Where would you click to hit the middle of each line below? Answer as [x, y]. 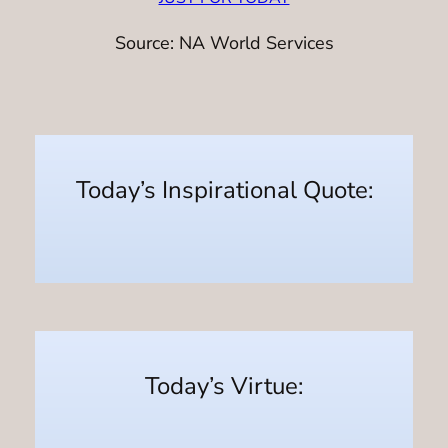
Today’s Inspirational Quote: [224, 190]
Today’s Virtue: [224, 385]
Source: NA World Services [224, 43]
